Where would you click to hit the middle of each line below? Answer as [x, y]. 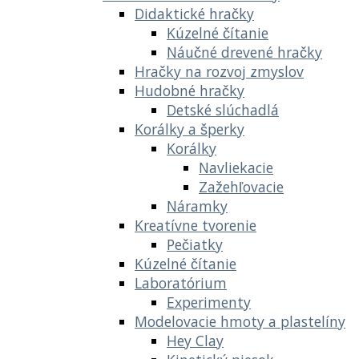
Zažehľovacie [241, 186]
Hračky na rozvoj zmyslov [219, 71]
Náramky [197, 206]
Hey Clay [195, 340]
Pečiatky [195, 244]
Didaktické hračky [194, 13]
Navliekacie [236, 167]
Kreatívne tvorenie [196, 225]
